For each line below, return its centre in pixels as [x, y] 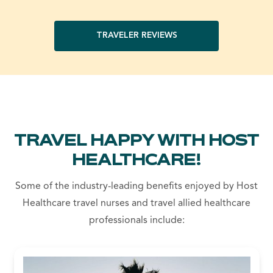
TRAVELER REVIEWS [136, 36]
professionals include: [136, 221]
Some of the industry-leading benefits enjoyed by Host [136, 187]
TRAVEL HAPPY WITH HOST [136, 140]
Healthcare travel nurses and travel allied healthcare [136, 204]
